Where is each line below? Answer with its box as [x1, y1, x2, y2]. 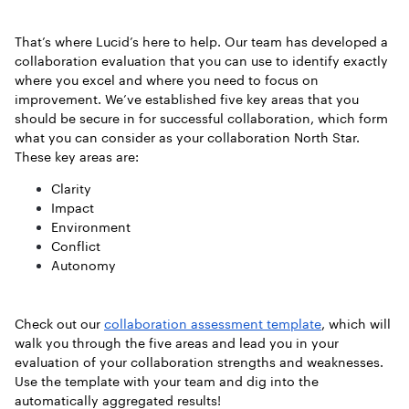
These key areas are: [15, 149, 142, 164]
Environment [51, 219, 131, 235]
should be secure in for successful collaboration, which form [15, 110, 388, 126]
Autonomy [51, 257, 116, 273]
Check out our [15, 316, 104, 331]
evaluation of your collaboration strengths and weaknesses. [15, 354, 383, 370]
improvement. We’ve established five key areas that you [15, 91, 359, 107]
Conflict [51, 238, 104, 254]
